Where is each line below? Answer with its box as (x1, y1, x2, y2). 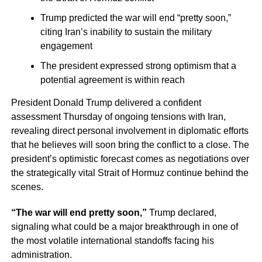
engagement (40, 40, 92, 51)
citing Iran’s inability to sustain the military (40, 26, 212, 37)
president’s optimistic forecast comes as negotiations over (11, 153, 249, 164)
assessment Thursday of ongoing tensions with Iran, (11, 111, 226, 122)
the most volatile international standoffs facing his (11, 235, 214, 246)
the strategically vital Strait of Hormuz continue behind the (11, 167, 249, 178)
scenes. (11, 181, 43, 192)
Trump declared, (146, 207, 216, 218)
